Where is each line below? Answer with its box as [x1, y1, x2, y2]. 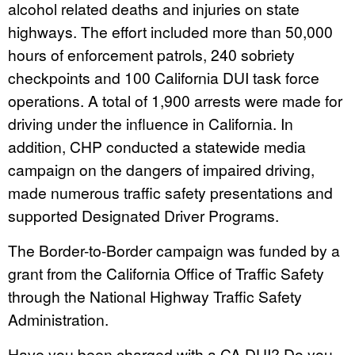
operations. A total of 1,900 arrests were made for [8, 90, 342, 111]
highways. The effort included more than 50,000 [8, 21, 333, 42]
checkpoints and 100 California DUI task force [8, 67, 319, 88]
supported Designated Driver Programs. [8, 204, 279, 226]
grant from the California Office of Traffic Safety [8, 262, 324, 284]
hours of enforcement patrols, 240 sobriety [8, 44, 295, 65]
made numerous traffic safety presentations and [8, 181, 333, 203]
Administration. [8, 308, 109, 330]
